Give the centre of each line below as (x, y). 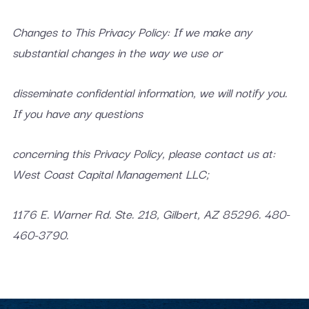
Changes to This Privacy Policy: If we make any (132, 31)
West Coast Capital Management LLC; (110, 173)
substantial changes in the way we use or (117, 52)
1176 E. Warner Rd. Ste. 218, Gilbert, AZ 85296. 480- (151, 213)
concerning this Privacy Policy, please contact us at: (143, 153)
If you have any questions (77, 113)
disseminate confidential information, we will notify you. (149, 92)
